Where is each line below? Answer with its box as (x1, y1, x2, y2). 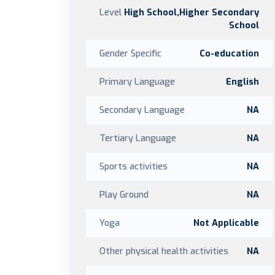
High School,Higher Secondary (124, 6, 259, 18)
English (226, 76, 259, 88)
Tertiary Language (99, 132, 176, 144)
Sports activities (99, 160, 168, 172)
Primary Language (99, 76, 175, 88)
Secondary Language (99, 104, 185, 116)
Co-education (199, 47, 259, 60)
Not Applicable (193, 217, 259, 229)
